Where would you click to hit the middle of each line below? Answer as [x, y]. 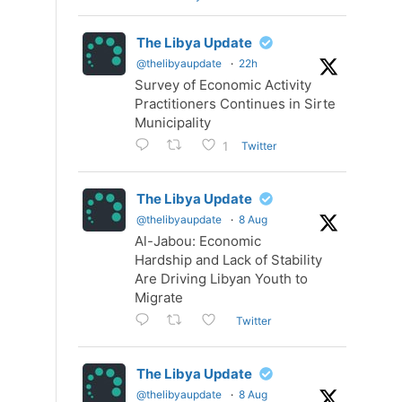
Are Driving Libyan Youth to [221, 279]
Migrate [159, 298]
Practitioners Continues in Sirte [235, 104]
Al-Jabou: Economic [198, 241]
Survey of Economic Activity [223, 85]
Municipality [173, 122]
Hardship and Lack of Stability [228, 260]
